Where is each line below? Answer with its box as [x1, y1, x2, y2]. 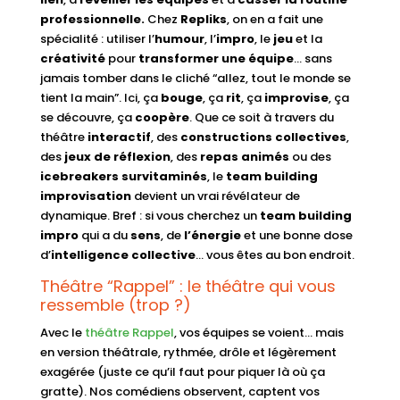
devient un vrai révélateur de [130, 187, 300, 204]
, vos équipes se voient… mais [173, 323, 344, 341]
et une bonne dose [240, 226, 353, 244]
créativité [39, 49, 105, 67]
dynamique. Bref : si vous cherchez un [39, 206, 260, 224]
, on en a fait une [226, 10, 323, 28]
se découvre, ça [39, 108, 135, 126]
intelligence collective [50, 246, 196, 263]
